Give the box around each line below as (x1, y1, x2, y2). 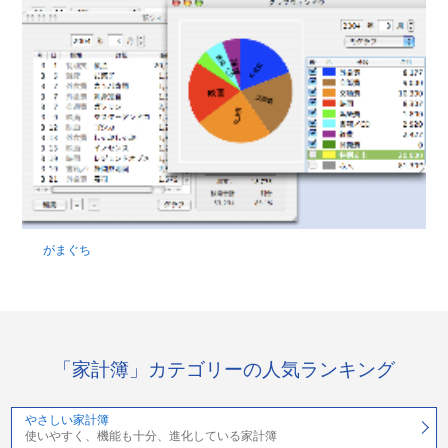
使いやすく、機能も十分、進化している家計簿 (24, 428, 277, 443)
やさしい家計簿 (24, 412, 109, 427)
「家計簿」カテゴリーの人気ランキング (53, 359, 395, 381)
